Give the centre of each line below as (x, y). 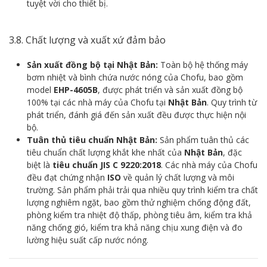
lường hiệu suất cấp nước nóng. (88, 240)
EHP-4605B (76, 89)
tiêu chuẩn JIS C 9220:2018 (107, 164)
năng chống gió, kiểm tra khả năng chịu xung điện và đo (135, 227)
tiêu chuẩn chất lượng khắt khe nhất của (105, 152)
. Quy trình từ (232, 102)
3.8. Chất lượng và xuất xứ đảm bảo (87, 40)
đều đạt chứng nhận (67, 177)
